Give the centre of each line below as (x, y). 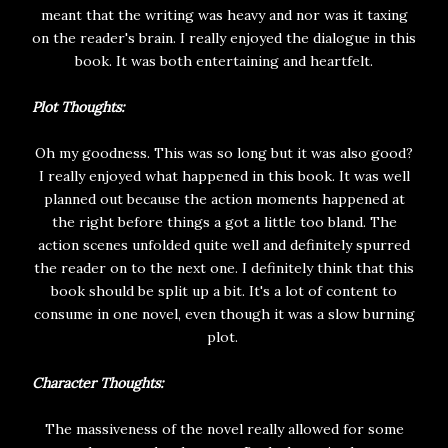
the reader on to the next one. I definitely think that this (224, 268)
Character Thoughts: (97, 383)
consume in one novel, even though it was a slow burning (224, 314)
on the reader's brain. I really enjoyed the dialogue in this (224, 38)
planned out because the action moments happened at (224, 199)
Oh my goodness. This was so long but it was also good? (224, 153)
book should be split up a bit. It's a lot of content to (224, 291)
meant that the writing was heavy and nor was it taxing (224, 15)
